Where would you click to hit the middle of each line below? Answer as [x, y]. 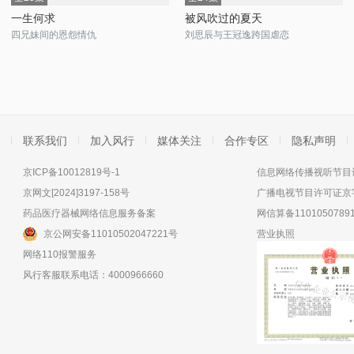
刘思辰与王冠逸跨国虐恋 [237, 35]
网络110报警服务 [60, 254]
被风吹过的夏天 [224, 18]
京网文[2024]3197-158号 [76, 193]
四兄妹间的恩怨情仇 [54, 35]
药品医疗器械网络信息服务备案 [89, 213]
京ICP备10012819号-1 [72, 172]
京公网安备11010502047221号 [111, 234]
